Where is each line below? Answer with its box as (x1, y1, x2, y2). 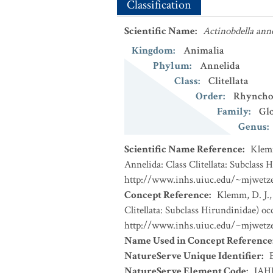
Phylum (153, 59, 190, 73)
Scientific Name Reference (124, 143, 243, 156)
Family (217, 105, 249, 118)
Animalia (183, 44, 224, 57)
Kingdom (132, 44, 173, 57)
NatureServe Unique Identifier (124, 249, 261, 263)
